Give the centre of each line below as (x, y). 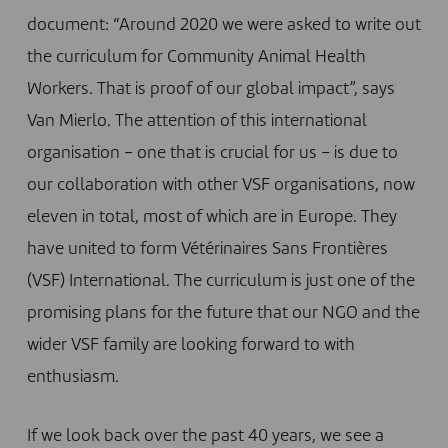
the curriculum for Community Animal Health (196, 57)
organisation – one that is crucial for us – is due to (212, 153)
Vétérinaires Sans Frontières (284, 249)
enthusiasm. (72, 377)
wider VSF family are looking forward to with (190, 345)
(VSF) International (96, 281)
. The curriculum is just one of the (290, 281)
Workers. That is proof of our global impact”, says (210, 89)
